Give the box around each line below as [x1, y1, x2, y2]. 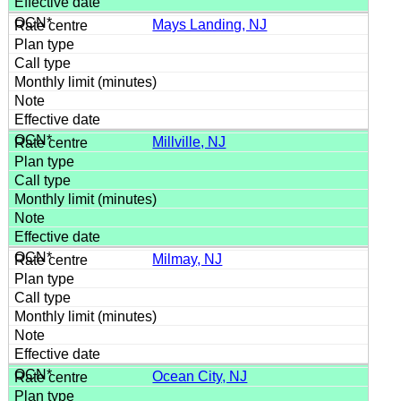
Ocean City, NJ [152, 368, 248, 384]
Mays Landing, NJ [152, 16, 268, 32]
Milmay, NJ [152, 251, 223, 267]
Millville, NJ [152, 133, 226, 149]
